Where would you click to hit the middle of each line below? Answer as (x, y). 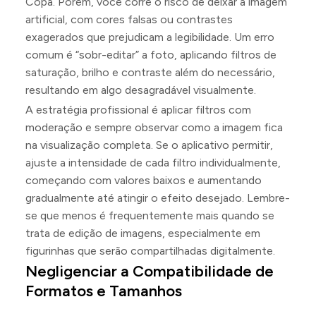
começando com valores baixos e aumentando (144, 180)
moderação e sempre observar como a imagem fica (154, 127)
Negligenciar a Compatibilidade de (150, 271)
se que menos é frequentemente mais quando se (150, 215)
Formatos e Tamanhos (104, 291)
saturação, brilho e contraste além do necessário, (150, 72)
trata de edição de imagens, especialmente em (143, 233)
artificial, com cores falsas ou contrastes (129, 19)
